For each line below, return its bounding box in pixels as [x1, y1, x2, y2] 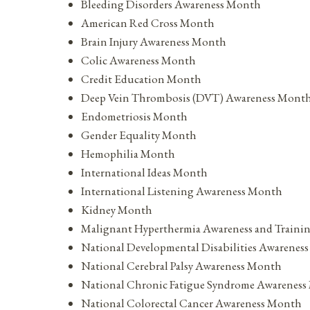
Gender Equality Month [81, 127, 197, 143]
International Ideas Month [81, 165, 208, 181]
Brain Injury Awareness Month [81, 34, 226, 50]
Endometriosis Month [81, 109, 188, 125]
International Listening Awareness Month [81, 183, 282, 199]
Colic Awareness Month [81, 53, 196, 69]
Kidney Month [81, 202, 152, 218]
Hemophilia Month [81, 146, 175, 162]
